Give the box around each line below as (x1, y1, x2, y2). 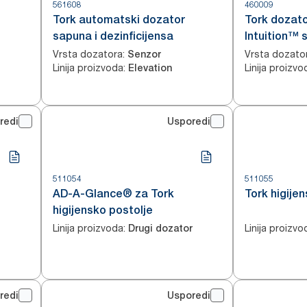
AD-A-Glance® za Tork (53, 187, 174, 200)
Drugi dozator (128, 223, 193, 234)
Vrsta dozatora (53, 48, 123, 60)
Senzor (127, 49, 161, 60)
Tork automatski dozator (53, 13, 185, 26)
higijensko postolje (53, 204, 153, 217)
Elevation (128, 62, 172, 73)
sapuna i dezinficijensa (53, 29, 173, 42)
